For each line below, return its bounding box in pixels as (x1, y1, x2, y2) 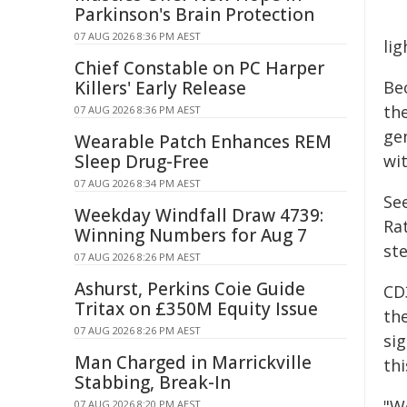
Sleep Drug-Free (74, 150, 209, 174)
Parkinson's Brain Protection (74, 3, 314, 26)
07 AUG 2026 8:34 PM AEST (74, 176, 201, 190)
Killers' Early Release (74, 76, 246, 100)
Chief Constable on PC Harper (74, 56, 324, 80)
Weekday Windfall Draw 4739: (74, 203, 323, 227)
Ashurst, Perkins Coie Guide (74, 277, 305, 301)
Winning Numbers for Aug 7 (74, 223, 307, 247)
